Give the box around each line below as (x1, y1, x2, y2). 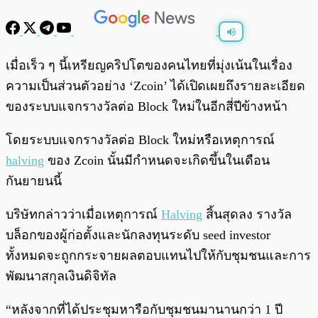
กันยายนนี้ (6, 174, 62, 189)
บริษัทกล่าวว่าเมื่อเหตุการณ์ (6, 207, 161, 222)
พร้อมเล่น (41, 54, 74, 63)
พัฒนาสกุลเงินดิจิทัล (6, 269, 116, 284)
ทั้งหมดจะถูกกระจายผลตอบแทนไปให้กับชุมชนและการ (6, 248, 311, 263)
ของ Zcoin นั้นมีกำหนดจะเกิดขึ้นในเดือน (44, 153, 270, 168)
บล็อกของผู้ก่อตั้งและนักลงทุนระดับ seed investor (6, 228, 270, 243)
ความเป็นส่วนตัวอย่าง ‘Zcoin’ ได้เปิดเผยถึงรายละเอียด (6, 79, 305, 94)
